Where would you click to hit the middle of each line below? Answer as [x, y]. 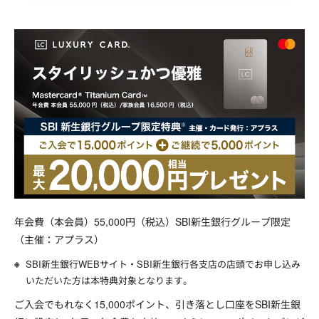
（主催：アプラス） [59, 239]
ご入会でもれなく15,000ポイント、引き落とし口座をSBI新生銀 [157, 304]
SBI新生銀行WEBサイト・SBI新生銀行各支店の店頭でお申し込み [163, 263]
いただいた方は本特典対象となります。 [109, 280]
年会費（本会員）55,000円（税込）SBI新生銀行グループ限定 [152, 221]
